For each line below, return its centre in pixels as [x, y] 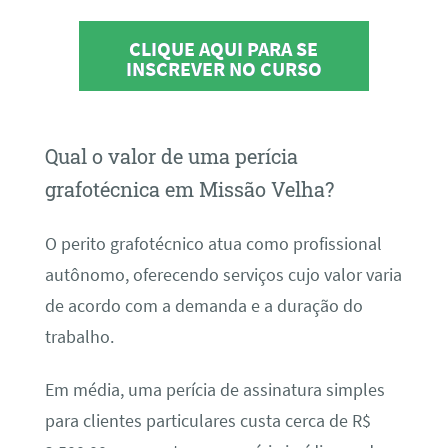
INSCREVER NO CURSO [223, 68]
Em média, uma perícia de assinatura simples [214, 390]
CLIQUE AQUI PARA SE [224, 48]
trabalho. [79, 336]
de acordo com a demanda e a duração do [203, 305]
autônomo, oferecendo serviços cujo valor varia [223, 274]
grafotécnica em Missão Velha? [189, 189]
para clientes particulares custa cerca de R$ [207, 421]
